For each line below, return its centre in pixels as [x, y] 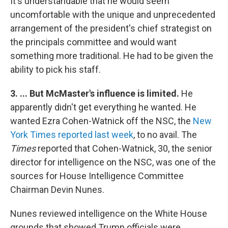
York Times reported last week [72, 134]
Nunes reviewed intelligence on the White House [109, 213]
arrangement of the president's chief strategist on [111, 28]
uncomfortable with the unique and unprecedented [113, 14]
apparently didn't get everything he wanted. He [103, 107]
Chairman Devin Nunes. [57, 189]
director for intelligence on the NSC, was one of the [113, 162]
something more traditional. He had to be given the [112, 55]
